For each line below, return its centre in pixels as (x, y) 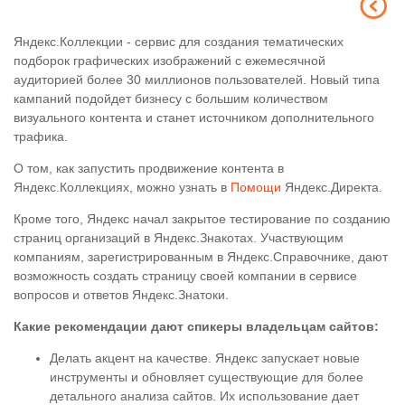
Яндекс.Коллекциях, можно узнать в (122, 187)
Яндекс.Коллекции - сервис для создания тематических (179, 42)
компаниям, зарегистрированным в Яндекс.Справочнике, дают (201, 257)
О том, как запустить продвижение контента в (149, 168)
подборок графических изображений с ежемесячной (170, 61)
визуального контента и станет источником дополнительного (194, 118)
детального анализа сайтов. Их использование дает (204, 396)
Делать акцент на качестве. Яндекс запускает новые (205, 358)
